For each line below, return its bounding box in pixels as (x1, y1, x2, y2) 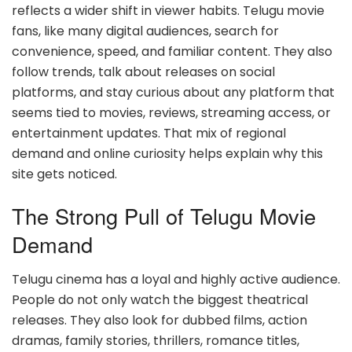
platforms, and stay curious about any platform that (12, 82, 335, 101)
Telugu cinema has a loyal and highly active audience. (12, 270, 340, 289)
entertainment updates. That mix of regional (12, 123, 286, 142)
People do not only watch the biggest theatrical (12, 291, 308, 310)
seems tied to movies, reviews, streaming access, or (12, 103, 331, 122)
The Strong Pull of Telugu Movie (12, 200, 316, 232)
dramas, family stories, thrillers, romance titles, (12, 332, 299, 350)
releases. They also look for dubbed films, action (12, 311, 307, 330)
